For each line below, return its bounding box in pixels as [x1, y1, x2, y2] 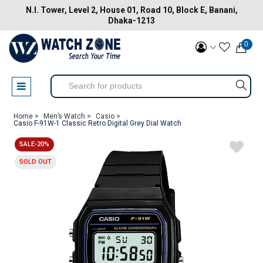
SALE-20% [19, 140, 49, 148]
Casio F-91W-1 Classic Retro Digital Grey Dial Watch [14, 119, 181, 127]
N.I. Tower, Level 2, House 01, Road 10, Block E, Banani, [25, 5, 238, 15]
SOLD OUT [19, 158, 52, 166]
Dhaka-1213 [108, 16, 155, 25]
